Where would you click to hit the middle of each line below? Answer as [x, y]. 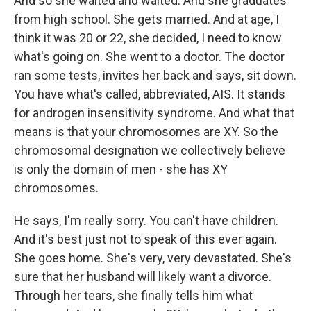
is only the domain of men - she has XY [121, 169]
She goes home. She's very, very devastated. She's [153, 258]
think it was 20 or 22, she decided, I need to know [148, 38]
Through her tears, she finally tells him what [133, 295]
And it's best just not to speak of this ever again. [145, 239]
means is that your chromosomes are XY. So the [146, 132]
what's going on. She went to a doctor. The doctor [149, 57]
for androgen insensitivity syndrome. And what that [154, 113]
